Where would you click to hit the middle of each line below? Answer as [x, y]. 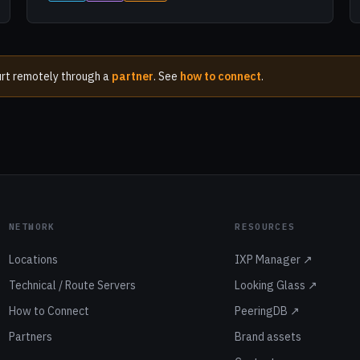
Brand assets [268, 337]
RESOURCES [265, 227]
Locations [33, 260]
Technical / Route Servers [72, 285]
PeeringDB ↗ [268, 311]
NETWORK [32, 227]
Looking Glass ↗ [276, 285]
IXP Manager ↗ [274, 260]
